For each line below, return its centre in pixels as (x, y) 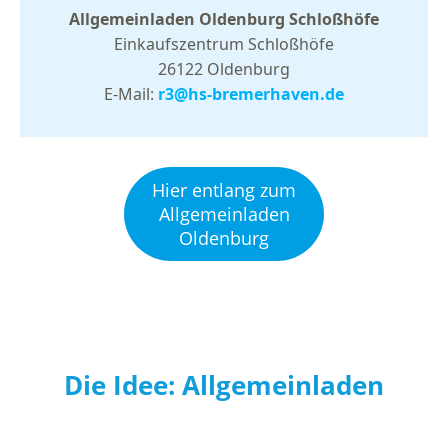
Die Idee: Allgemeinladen (224, 385)
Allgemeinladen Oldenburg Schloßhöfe (224, 18)
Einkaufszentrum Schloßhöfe (224, 43)
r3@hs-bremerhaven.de (251, 93)
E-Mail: (131, 93)
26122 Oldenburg (224, 68)
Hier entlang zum (224, 189)
